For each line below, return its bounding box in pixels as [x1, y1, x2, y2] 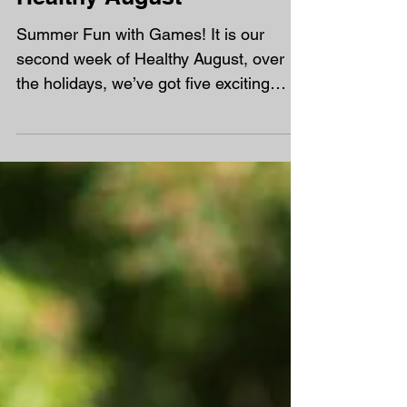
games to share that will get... [16, 134, 229, 154]
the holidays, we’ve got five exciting [16, 110, 270, 129]
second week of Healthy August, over [16, 85, 284, 104]
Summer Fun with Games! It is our [16, 61, 264, 80]
